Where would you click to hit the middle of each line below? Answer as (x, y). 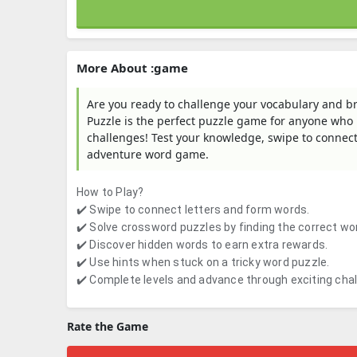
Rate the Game (108, 326)
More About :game (132, 68)
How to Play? (110, 192)
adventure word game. (148, 154)
